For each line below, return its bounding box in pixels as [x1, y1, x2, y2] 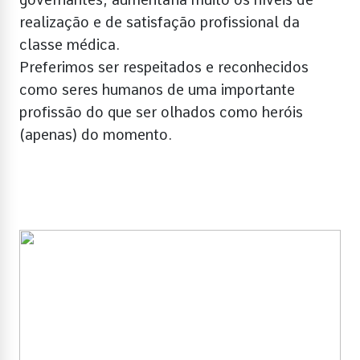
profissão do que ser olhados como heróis [19, 103, 303, 121]
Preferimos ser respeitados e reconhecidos [19, 58, 309, 76]
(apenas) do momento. [19, 125, 172, 143]
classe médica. [19, 35, 120, 53]
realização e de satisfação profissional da [19, 13, 300, 31]
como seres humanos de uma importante [19, 80, 295, 98]
